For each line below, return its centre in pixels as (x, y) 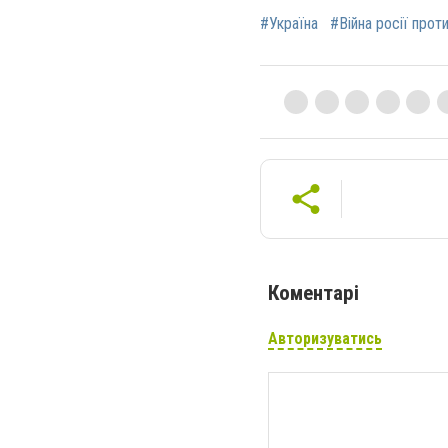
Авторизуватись (325, 338)
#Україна (289, 23)
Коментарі (313, 292)
